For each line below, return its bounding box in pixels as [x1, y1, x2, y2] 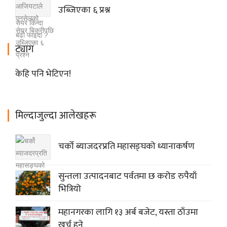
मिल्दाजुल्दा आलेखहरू [15, 106, 96, 124]
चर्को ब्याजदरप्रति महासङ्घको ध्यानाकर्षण [58, 139, 195, 154]
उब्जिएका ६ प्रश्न [58, 2, 110, 18]
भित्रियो [58, 181, 81, 197]
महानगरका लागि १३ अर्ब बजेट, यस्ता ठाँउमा [58, 204, 198, 220]
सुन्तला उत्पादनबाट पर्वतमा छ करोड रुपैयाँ [58, 168, 197, 184]
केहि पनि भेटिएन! [15, 66, 71, 82]
